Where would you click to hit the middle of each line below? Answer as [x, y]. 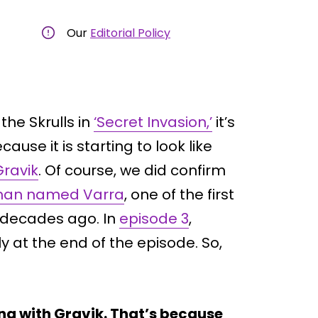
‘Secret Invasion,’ [153, 122]
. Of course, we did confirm [132, 170]
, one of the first [179, 194]
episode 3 [154, 218]
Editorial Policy [130, 33]
